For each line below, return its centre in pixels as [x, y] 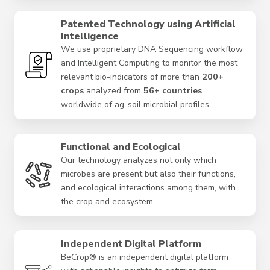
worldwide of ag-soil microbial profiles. [136, 105]
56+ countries [172, 91]
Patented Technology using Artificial [148, 24]
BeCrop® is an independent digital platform [144, 257]
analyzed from [113, 91]
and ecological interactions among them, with [148, 187]
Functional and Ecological [121, 147]
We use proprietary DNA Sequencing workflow [152, 49]
